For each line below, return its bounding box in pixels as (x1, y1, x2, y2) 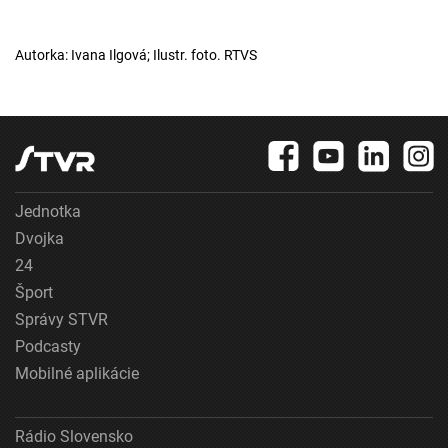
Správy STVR (15, 310, 108, 330)
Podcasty (15, 337, 81, 357)
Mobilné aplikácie (15, 364, 139, 384)
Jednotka (15, 202, 81, 222)
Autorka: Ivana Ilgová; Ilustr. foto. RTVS (15, 47, 257, 64)
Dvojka (15, 229, 64, 249)
